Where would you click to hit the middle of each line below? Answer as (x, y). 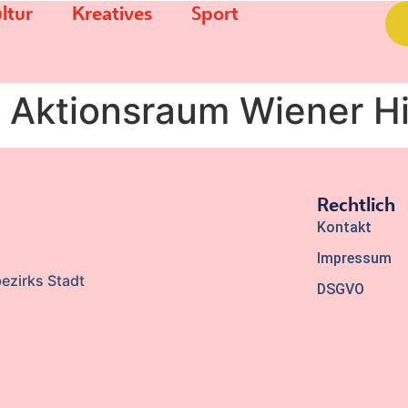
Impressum (355, 258)
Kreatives (112, 15)
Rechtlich (357, 206)
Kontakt (345, 227)
